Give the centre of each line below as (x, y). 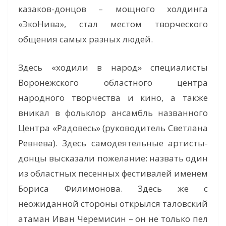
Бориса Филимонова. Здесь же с (113, 188)
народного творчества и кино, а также (113, 97)
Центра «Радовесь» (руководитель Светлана (113, 128)
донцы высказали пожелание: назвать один (113, 158)
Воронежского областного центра (113, 82)
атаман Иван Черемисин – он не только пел (113, 218)
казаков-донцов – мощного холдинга (113, 9)
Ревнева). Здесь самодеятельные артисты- (113, 143)
